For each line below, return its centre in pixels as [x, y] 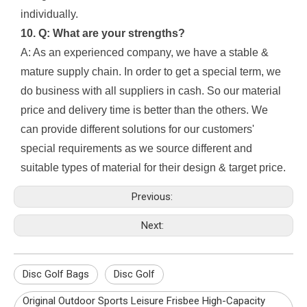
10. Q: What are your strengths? [103, 34]
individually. [49, 14]
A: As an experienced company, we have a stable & [145, 53]
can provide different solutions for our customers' [137, 130]
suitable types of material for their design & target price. [153, 168]
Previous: [153, 196]
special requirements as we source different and [136, 149]
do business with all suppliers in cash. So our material [151, 91]
